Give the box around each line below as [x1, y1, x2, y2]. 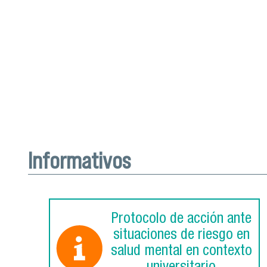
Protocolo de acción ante [111, 212, 252, 228]
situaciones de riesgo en [113, 228, 250, 244]
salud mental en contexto [110, 244, 252, 260]
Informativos [28, 148, 131, 174]
